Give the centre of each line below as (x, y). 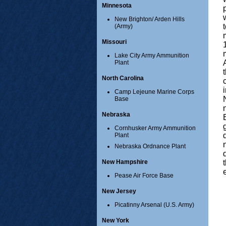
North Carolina (123, 78)
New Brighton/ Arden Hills (150, 19)
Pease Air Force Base (144, 176)
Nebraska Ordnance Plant (150, 147)
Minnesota (117, 6)
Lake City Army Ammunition (152, 56)
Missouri (114, 42)
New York (116, 221)
